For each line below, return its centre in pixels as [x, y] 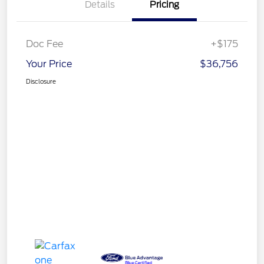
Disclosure [41, 82]
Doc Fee [44, 44]
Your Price [49, 64]
